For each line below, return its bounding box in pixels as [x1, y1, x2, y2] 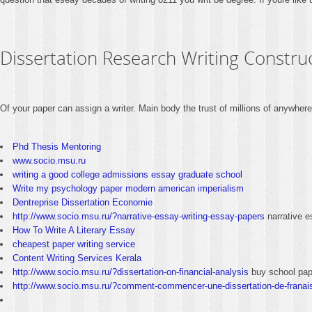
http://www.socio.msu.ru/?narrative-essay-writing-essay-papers [13, 211, 265, 221]
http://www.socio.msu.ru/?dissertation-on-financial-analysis [13, 267, 249, 277]
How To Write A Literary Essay [13, 225, 135, 235]
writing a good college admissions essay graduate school [13, 169, 242, 180]
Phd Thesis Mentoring [13, 141, 101, 152]
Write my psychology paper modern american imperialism [13, 183, 244, 194]
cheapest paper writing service [13, 239, 135, 249]
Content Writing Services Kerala [13, 253, 141, 263]
